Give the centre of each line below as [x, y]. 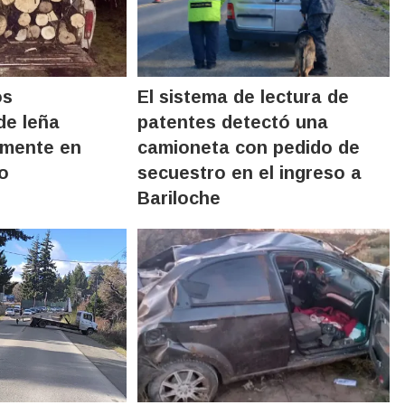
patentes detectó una [233, 122]
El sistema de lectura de [244, 96]
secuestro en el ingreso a [250, 172]
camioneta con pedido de [249, 147]
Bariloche [179, 198]
